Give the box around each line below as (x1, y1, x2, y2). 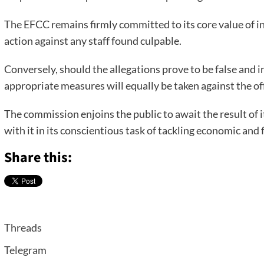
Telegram (4, 243, 47, 257)
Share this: (4, 147, 72, 169)
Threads (4, 221, 42, 235)
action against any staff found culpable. (4, 34, 181, 48)
